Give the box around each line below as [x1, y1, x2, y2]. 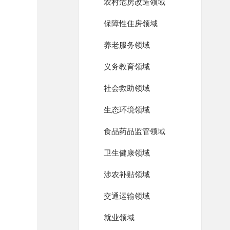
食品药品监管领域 [104, 127, 165, 136]
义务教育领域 [104, 63, 150, 71]
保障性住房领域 [104, 20, 158, 28]
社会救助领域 [104, 84, 150, 92]
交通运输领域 [104, 192, 150, 200]
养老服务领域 [104, 41, 150, 49]
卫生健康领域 [104, 149, 150, 157]
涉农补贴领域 [104, 170, 150, 179]
